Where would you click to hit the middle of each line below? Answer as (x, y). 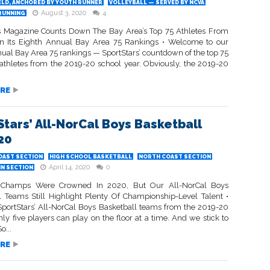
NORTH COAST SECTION (175, 157)
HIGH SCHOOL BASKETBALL (91, 157)
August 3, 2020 (64, 13)
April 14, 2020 (69, 167)
